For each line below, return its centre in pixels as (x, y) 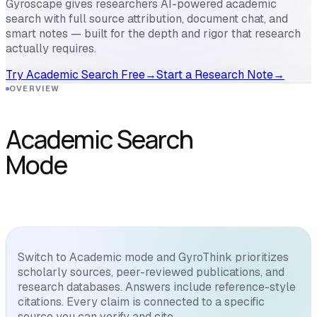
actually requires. (51, 49)
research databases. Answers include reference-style (157, 287)
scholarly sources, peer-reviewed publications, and (151, 272)
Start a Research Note (215, 75)
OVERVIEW (35, 89)
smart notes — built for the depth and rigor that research (153, 34)
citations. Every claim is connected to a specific (141, 302)
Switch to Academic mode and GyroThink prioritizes (153, 258)
